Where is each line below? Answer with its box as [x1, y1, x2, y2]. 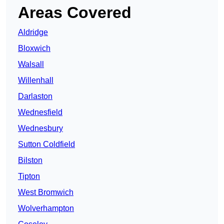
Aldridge [18, 28, 48, 37]
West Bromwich [18, 188, 73, 197]
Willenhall [18, 76, 53, 85]
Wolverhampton [18, 204, 74, 213]
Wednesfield [18, 108, 62, 117]
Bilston [18, 156, 42, 165]
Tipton [18, 172, 40, 181]
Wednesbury [18, 124, 63, 133]
